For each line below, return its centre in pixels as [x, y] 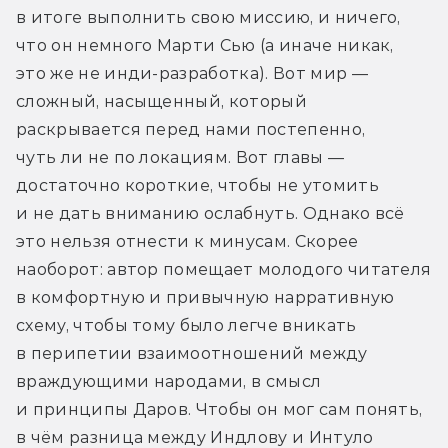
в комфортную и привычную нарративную [205, 297]
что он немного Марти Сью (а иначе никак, [205, 45]
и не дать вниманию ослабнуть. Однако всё [210, 213]
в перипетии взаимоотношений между [192, 353]
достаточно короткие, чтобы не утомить [197, 185]
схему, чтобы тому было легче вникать [186, 325]
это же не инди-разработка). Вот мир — [192, 73]
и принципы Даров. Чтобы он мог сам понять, [219, 409]
